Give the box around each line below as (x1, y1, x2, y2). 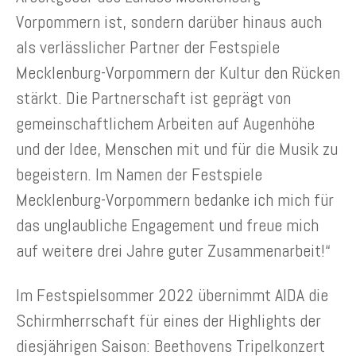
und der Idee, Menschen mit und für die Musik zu (16, 137, 338, 160)
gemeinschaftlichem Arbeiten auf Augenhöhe (16, 111, 315, 134)
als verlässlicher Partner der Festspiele (16, 35, 280, 58)
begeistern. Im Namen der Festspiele (16, 162, 262, 185)
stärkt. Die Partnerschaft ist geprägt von (16, 86, 291, 109)
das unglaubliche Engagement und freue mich (16, 213, 319, 236)
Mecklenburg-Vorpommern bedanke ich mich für (16, 188, 334, 211)
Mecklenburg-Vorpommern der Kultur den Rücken (16, 60, 340, 83)
